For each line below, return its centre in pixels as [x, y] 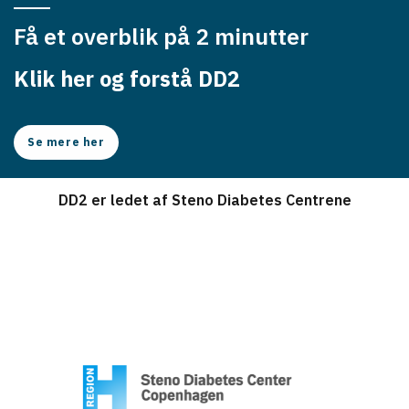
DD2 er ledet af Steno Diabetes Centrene [204, 200]
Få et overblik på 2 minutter [161, 36]
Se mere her [66, 142]
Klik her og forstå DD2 [127, 79]
